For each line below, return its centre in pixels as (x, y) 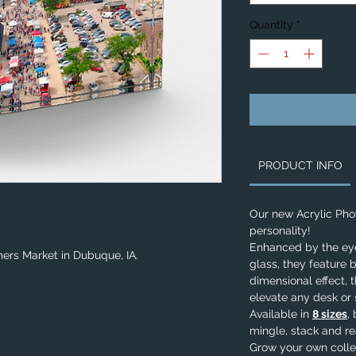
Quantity (271, 25)
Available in (281, 314)
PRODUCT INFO (300, 165)
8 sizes (330, 314)
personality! (282, 230)
